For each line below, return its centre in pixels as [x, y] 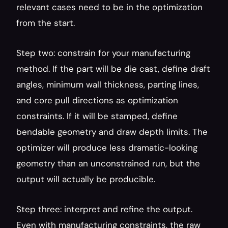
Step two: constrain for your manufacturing [103, 53]
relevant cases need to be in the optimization [109, 7]
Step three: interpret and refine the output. [104, 209]
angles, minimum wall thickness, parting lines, [108, 84]
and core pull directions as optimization [97, 100]
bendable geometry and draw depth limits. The [112, 132]
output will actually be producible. [86, 179]
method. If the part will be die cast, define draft [113, 69]
